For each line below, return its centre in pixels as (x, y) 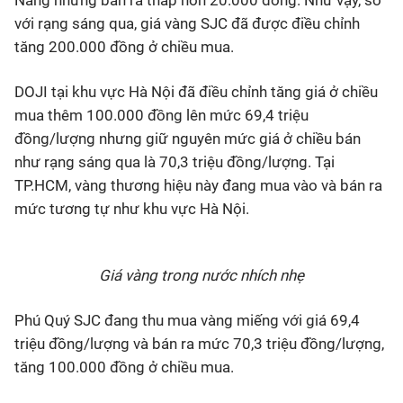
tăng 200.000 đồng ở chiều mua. (124, 47)
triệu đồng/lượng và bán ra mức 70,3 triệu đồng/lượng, (199, 344)
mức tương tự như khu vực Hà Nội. (132, 209)
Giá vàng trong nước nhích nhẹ (201, 275)
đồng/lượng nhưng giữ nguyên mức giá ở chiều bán (188, 139)
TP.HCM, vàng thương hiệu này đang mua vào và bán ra (198, 185)
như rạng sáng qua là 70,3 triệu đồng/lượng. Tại (175, 162)
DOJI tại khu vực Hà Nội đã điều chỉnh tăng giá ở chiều (196, 92)
